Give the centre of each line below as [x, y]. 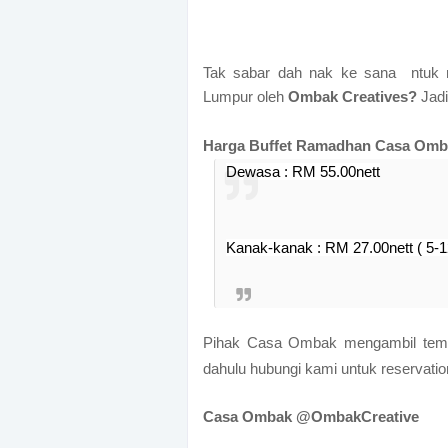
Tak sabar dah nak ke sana [307, 73]
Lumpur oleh [245, 97]
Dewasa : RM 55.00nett [302, 172]
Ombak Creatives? [352, 97]
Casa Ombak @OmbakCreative [311, 417]
